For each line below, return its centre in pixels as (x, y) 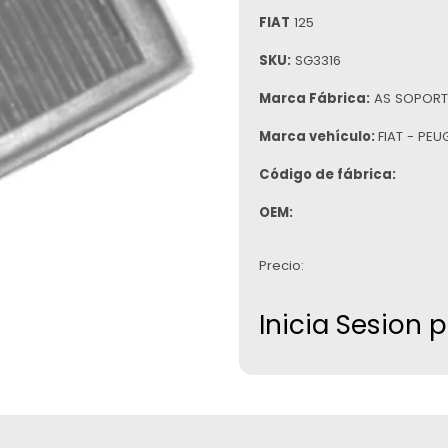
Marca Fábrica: (314, 99)
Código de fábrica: (327, 175)
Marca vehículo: (318, 137)
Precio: (281, 265)
